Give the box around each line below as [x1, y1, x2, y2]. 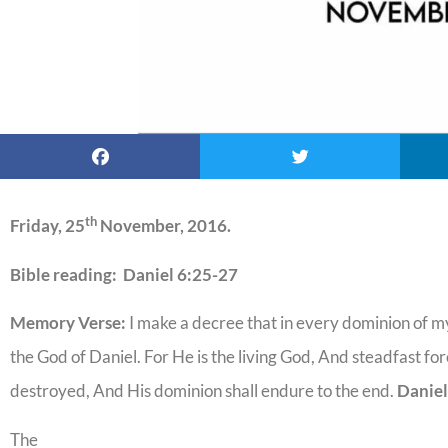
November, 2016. [97, 215, 231, 237]
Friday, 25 [10, 215, 85, 237]
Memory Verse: [10, 312, 129, 334]
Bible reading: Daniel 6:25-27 [10, 263, 238, 285]
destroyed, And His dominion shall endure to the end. [10, 380, 397, 402]
